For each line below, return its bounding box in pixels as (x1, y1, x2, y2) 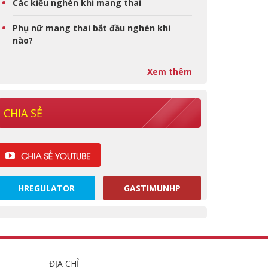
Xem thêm (147, 66, 192, 77)
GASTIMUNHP (123, 182, 181, 194)
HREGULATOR (18, 182, 75, 194)
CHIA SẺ (4, 106, 42, 120)
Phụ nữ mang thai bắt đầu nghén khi (13, 22, 170, 33)
